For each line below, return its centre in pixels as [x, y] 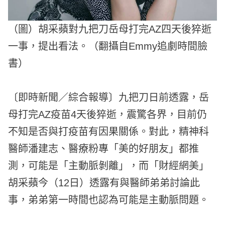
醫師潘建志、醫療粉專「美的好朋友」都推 [104, 149]
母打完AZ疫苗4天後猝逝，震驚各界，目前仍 [108, 115]
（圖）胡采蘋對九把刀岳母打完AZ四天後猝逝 [110, 29]
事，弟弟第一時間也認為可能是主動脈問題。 [109, 200]
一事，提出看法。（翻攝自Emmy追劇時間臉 [108, 46]
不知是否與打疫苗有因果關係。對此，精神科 [109, 132]
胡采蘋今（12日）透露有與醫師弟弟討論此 [104, 183]
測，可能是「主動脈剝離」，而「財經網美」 [109, 166]
